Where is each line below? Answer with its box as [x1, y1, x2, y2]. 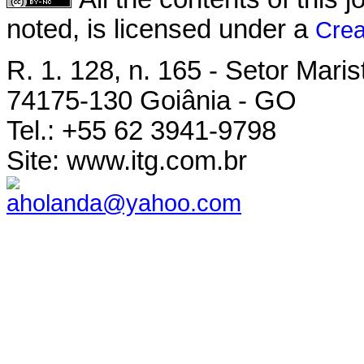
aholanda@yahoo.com [6, 188, 241, 216]
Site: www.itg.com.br [6, 145, 247, 175]
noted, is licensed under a [6, 15, 315, 45]
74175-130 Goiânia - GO [6, 85, 297, 115]
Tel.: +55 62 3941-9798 [6, 115, 276, 145]
